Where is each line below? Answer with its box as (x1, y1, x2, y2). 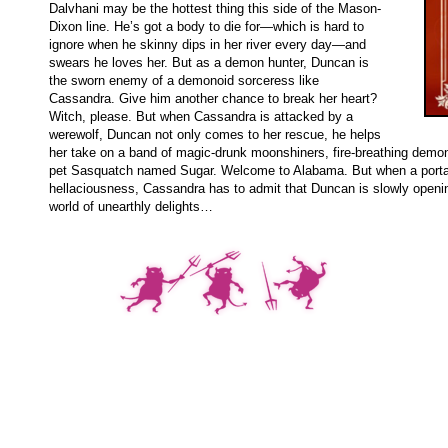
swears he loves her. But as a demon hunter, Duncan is (49, 54, 369, 70)
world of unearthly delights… (49, 198, 213, 214)
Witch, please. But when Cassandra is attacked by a (49, 108, 353, 124)
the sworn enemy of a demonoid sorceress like (49, 72, 319, 88)
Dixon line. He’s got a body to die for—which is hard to (49, 18, 364, 34)
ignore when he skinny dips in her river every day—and (49, 36, 366, 52)
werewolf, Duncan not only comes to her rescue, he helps (49, 126, 381, 142)
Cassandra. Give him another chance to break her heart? (49, 90, 377, 106)
